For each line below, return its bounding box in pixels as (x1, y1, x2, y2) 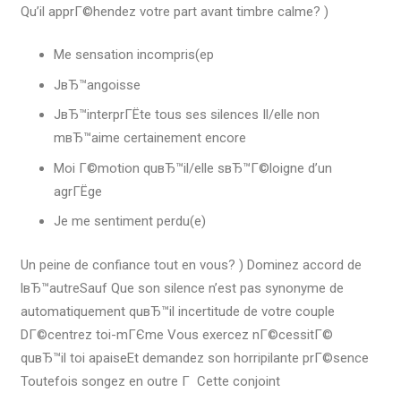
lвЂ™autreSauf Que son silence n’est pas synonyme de (20, 279, 344, 296)
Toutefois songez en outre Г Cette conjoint (20, 372, 280, 389)
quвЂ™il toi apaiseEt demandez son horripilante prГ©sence (20, 349, 369, 366)
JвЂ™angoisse (54, 76, 141, 93)
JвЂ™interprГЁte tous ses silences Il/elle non (54, 107, 320, 124)
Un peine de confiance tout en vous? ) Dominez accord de (20, 256, 362, 273)
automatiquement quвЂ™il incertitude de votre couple (20, 303, 335, 320)
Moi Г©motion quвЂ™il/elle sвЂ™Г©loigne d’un (54, 159, 332, 176)
